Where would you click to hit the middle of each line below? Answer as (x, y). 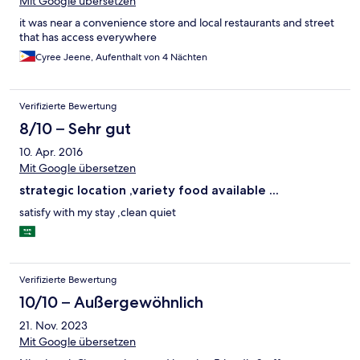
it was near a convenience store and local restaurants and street (177, 23)
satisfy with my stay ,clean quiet (98, 213)
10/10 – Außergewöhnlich (111, 303)
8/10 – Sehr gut (75, 129)
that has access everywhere (88, 37)
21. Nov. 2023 (53, 326)
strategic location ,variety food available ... (149, 190)
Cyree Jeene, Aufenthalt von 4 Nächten (121, 57)
